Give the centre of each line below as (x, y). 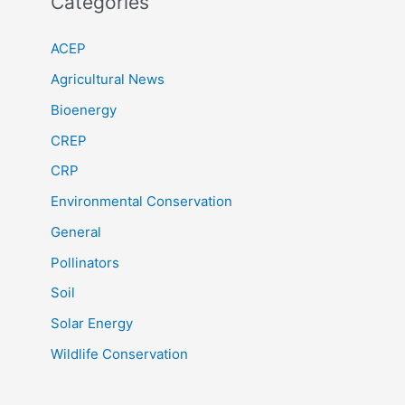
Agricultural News (108, 79)
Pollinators (85, 262)
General (76, 231)
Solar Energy (92, 323)
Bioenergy (84, 109)
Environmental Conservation (141, 201)
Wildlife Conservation (119, 353)
